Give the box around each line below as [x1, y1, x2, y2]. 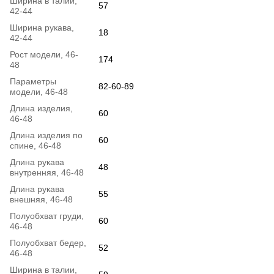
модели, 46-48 [10, 86, 68, 97]
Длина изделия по [10, 130, 83, 140]
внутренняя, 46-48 [10, 167, 84, 177]
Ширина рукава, [10, 22, 74, 32]
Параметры [10, 76, 56, 86]
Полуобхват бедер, [10, 237, 86, 248]
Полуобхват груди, [10, 210, 84, 221]
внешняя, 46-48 [10, 194, 73, 204]
